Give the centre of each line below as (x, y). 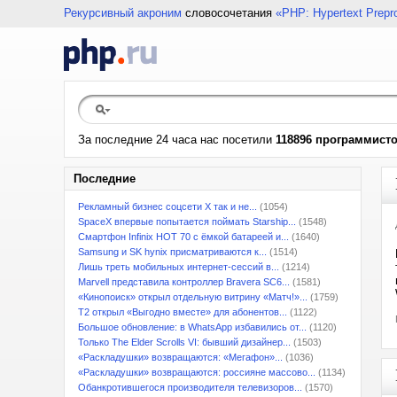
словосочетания (229, 13)
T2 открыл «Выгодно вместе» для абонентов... (183, 312)
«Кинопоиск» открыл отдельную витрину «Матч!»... (193, 297)
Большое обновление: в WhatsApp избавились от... (192, 327)
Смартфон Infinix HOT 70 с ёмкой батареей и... (183, 237)
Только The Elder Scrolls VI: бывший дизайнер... (184, 342)
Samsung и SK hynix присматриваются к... (172, 252)
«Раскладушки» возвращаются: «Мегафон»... (180, 357)
